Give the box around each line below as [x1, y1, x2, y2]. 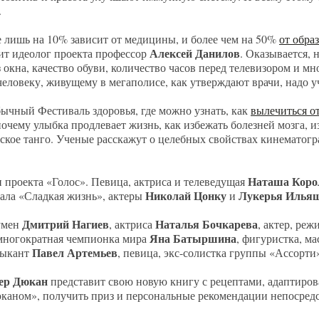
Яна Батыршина [147, 230, 236, 246]
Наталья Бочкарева [155, 216, 258, 232]
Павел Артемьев [29, 244, 117, 261]
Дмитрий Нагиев [22, 216, 109, 232]
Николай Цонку [145, 187, 226, 204]
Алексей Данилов [150, 45, 240, 61]
